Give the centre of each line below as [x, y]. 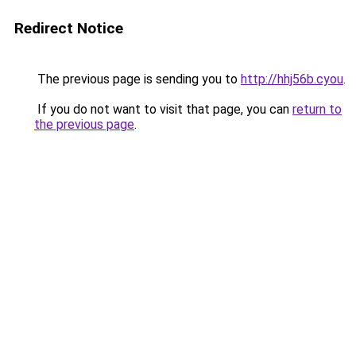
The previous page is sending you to [137, 79]
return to [317, 109]
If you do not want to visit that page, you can [163, 109]
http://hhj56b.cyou [292, 79]
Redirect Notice [69, 28]
